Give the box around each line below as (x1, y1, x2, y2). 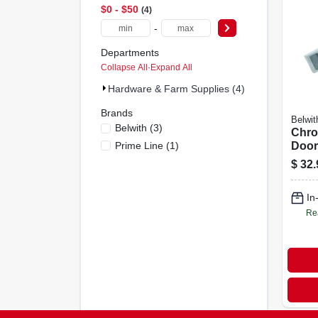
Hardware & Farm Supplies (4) (107, 82, 245, 94)
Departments (100, 47, 159, 58)
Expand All (150, 62, 192, 72)
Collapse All (100, 62, 148, 72)
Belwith (114, 122, 147, 133)
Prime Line (114, 139, 163, 151)
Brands (100, 106, 133, 119)
